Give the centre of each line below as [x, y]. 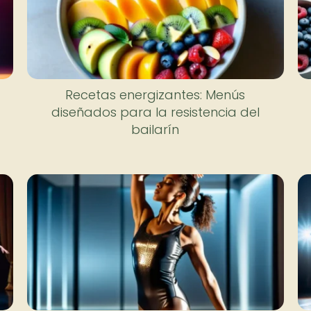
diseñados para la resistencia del [155, 112]
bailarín [155, 129]
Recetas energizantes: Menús [155, 94]
